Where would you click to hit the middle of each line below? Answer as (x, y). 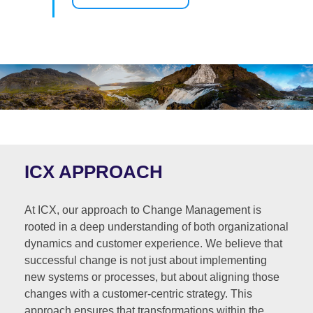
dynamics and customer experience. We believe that (153, 243)
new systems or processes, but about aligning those (152, 277)
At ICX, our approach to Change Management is (143, 210)
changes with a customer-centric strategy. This (138, 293)
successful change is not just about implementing (146, 260)
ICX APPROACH (94, 172)
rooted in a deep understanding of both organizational (156, 226)
